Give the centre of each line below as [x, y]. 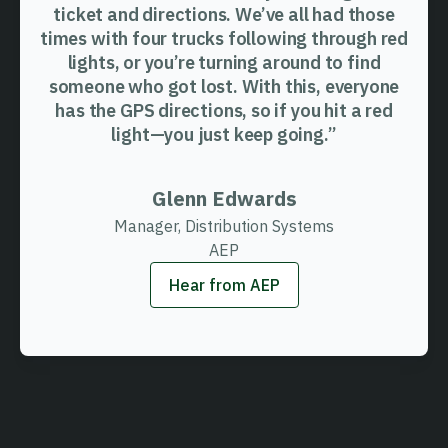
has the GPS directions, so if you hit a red [224, 111]
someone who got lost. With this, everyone [224, 87]
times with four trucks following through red [224, 39]
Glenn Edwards [224, 199]
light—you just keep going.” [224, 135]
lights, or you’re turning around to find [224, 63]
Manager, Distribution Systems [224, 226]
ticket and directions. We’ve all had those [224, 15]
